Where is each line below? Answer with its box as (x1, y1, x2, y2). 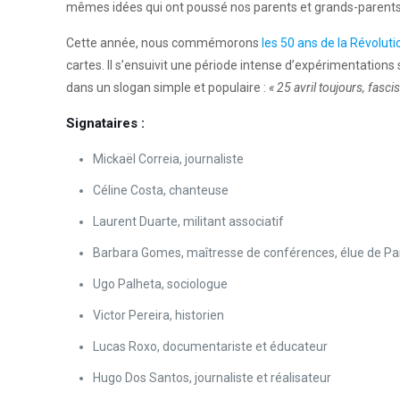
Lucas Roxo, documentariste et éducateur (93, 339, 329, 354)
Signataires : (66, 115, 146, 131)
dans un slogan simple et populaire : (66, 80, 270, 95)
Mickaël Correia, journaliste (93, 152, 245, 166)
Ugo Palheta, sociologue (93, 277, 229, 291)
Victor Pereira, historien (93, 308, 225, 322)
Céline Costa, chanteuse (93, 183, 229, 197)
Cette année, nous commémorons (66, 36, 262, 50)
